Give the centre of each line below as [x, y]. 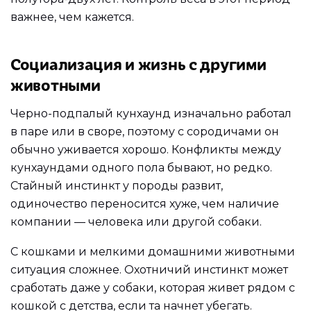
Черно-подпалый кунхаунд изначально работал [151, 113]
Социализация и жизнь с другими [138, 64]
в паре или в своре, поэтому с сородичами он [145, 131]
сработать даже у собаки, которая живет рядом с [153, 288]
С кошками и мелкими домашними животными [153, 252]
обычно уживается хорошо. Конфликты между [146, 149]
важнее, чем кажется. [72, 17]
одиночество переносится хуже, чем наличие [145, 203]
